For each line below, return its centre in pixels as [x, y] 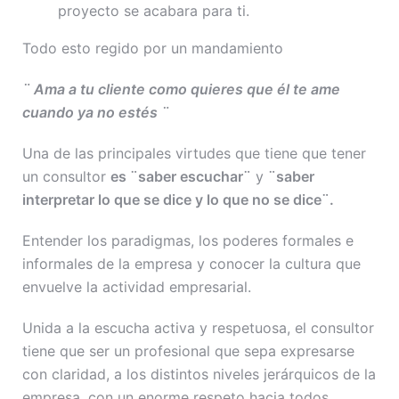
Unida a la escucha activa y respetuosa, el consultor [198, 327]
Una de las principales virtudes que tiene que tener [194, 153]
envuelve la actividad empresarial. [137, 286]
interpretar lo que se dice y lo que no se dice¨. [178, 199]
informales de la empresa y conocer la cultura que [191, 263]
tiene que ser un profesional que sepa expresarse [188, 350]
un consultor [66, 176]
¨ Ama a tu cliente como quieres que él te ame [181, 89]
